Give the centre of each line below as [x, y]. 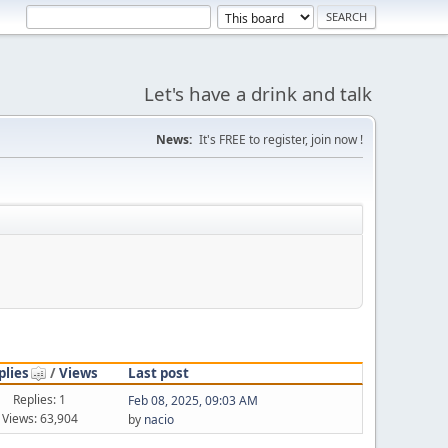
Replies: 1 [40, 399]
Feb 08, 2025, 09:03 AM [192, 400]
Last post [158, 372]
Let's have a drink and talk [258, 93]
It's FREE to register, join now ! [281, 139]
